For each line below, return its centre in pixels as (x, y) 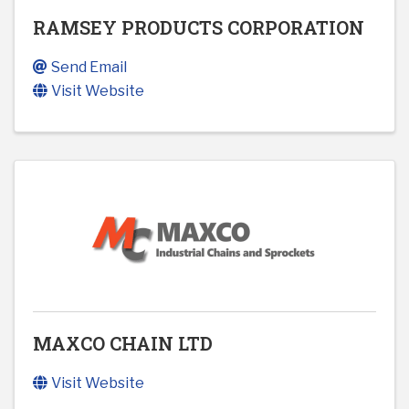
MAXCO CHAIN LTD (123, 344)
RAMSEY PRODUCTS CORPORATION (199, 28)
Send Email (89, 68)
